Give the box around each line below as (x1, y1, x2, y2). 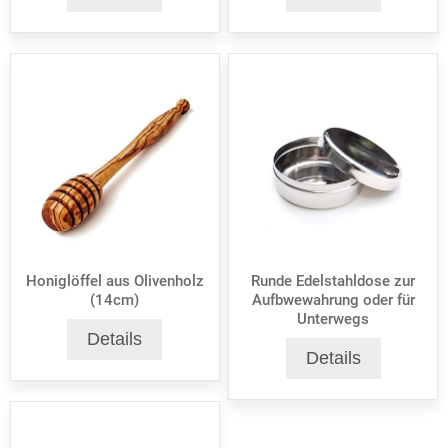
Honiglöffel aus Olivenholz (25, 272, 204, 291)
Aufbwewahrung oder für (251, 291, 415, 310)
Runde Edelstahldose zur (251, 272, 416, 291)
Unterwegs (297, 310, 370, 329)
